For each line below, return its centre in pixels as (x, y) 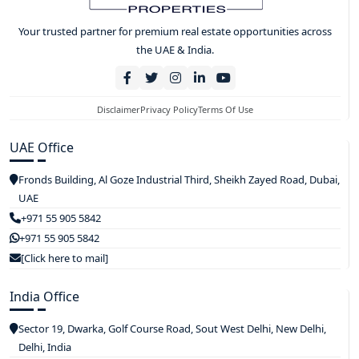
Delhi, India (45, 347)
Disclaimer (119, 109)
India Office (44, 296)
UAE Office (42, 147)
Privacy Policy (169, 109)
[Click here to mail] (65, 258)
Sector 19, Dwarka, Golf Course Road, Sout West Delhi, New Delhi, (172, 328)
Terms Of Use (226, 109)
